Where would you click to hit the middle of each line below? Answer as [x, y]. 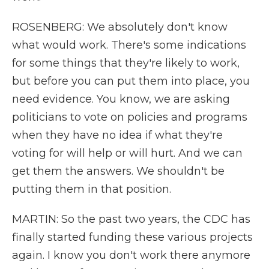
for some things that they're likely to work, [126, 63]
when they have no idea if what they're [117, 135]
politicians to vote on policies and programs [130, 117]
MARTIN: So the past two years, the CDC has [131, 219]
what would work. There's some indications [129, 45]
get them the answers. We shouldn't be [118, 171]
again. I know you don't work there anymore [131, 255]
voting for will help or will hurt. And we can [127, 153]
